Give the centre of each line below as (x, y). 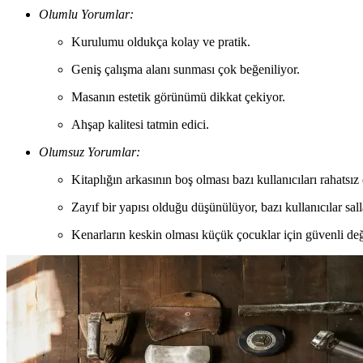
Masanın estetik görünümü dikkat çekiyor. (178, 97)
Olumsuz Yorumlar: (90, 152)
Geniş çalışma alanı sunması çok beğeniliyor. (186, 70)
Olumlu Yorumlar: (86, 15)
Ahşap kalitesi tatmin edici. (140, 125)
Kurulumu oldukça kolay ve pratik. (161, 42)
